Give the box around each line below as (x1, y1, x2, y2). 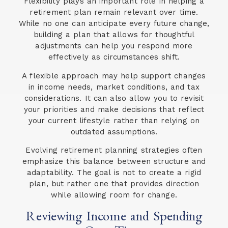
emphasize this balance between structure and (22, 157, 206, 166)
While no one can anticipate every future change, (18, 19, 210, 28)
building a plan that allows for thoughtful (33, 30, 195, 40)
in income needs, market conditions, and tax (28, 82, 200, 92)
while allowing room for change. (50, 190, 178, 200)
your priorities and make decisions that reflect (23, 104, 205, 114)
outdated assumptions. (70, 127, 158, 136)
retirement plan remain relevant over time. (30, 8, 198, 17)
